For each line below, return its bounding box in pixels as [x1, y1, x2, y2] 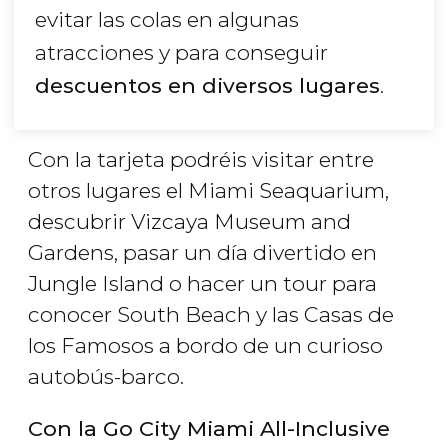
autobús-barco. [28, 364, 184, 390]
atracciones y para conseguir [35, 40, 328, 66]
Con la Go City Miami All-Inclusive [28, 416, 390, 442]
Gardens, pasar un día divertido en [28, 240, 377, 266]
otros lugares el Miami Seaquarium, [28, 178, 389, 204]
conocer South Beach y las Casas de [28, 302, 394, 328]
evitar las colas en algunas [35, 7, 299, 33]
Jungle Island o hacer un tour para [28, 271, 377, 297]
